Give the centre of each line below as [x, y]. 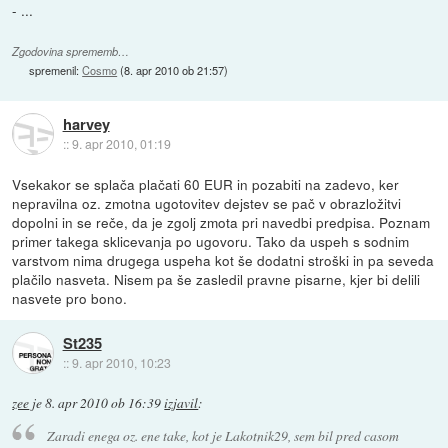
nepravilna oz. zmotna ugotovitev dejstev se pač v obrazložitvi [207, 202]
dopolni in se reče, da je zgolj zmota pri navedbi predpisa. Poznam [221, 221]
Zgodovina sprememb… [71, 51]
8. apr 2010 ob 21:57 [174, 69]
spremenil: [56, 69]
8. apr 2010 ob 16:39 [103, 402]
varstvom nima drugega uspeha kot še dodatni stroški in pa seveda [223, 259]
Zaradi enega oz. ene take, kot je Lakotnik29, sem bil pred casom [222, 436]
